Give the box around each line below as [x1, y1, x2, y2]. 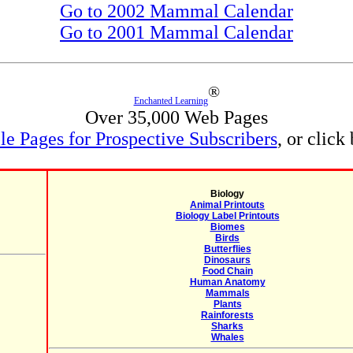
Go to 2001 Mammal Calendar [60, 22, 293, 43]
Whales [210, 332, 244, 343]
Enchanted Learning [133, 95, 208, 106]
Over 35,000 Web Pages [85, 107, 268, 128]
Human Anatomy [189, 277, 266, 288]
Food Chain [202, 266, 253, 277]
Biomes [210, 221, 245, 232]
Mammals [205, 288, 250, 299]
